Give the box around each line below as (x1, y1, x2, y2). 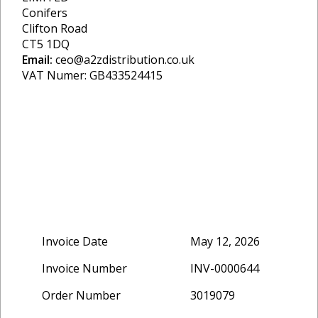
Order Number (42, 287, 121, 303)
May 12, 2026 (190, 234, 260, 249)
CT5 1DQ (22, 36, 70, 52)
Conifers (22, 5, 67, 21)
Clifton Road (22, 21, 87, 36)
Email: (22, 52, 53, 67)
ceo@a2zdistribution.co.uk (53, 52, 194, 67)
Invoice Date (42, 234, 108, 249)
